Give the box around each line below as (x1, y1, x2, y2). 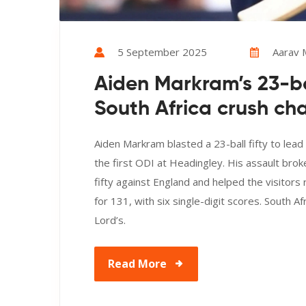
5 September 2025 (117, 45, 207, 59)
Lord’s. (94, 213, 126, 227)
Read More (108, 256, 167, 272)
